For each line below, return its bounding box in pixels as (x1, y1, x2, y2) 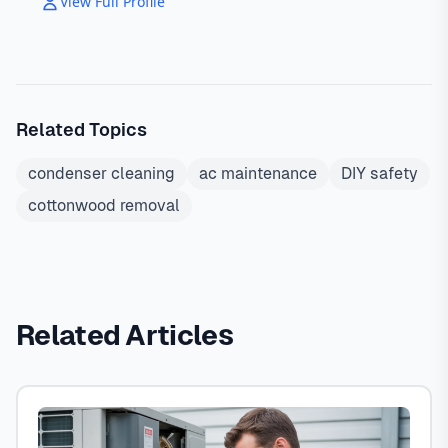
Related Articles (16, 319, 233, 351)
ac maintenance (199, 164, 317, 183)
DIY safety (341, 164, 418, 183)
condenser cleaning (28, 164, 175, 183)
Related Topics (16, 119, 147, 140)
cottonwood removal (28, 196, 180, 215)
